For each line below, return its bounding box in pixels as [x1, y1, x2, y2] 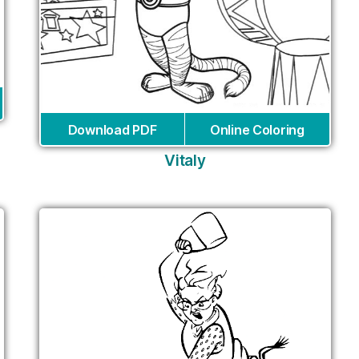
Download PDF [67, 122, 157, 138]
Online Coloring [209, 122, 305, 138]
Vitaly [164, 151, 206, 170]
